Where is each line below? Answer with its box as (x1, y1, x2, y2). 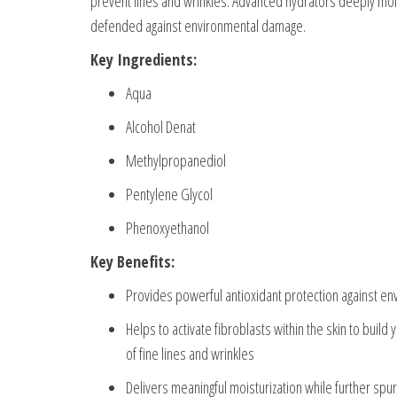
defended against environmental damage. (90, 15, 306, 37)
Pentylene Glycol (126, 183, 213, 206)
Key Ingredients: (90, 49, 197, 71)
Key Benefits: (90, 251, 175, 273)
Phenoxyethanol (126, 217, 209, 239)
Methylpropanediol (126, 150, 226, 172)
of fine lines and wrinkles (126, 343, 254, 365)
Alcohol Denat (126, 116, 196, 138)
